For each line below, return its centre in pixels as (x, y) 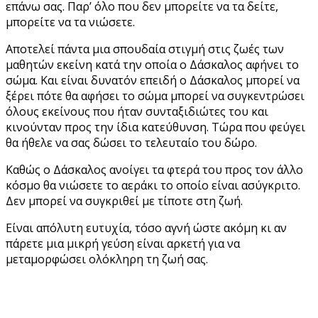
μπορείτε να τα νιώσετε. (70, 22)
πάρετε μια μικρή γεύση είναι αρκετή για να (123, 243)
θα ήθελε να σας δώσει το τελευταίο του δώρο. (131, 142)
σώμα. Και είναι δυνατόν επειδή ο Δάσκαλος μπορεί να (153, 80)
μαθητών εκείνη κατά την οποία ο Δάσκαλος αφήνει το (152, 64)
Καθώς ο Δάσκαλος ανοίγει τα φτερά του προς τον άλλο (154, 169)
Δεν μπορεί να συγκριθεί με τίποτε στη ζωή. (124, 201)
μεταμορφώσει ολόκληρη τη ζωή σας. (107, 259)
